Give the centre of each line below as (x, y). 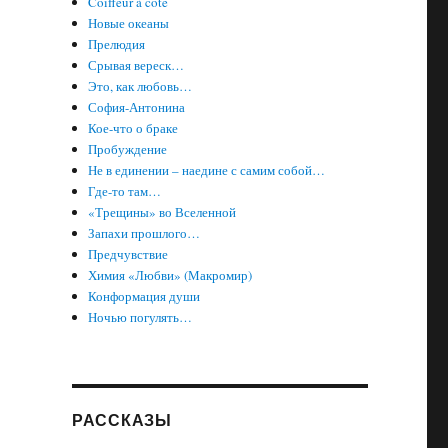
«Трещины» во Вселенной (162, 212)
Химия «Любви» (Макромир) (170, 275)
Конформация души (144, 296)
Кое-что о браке (133, 128)
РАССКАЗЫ (121, 419)
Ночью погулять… (140, 317)
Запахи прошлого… (144, 233)
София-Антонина (137, 107)
